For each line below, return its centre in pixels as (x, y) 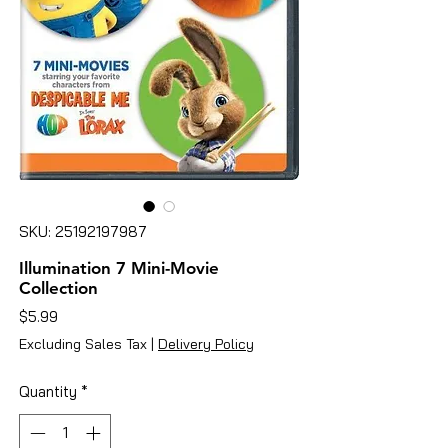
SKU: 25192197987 (83, 231)
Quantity (48, 391)
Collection (58, 287)
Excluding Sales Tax (83, 343)
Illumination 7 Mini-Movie (119, 267)
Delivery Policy (206, 343)
